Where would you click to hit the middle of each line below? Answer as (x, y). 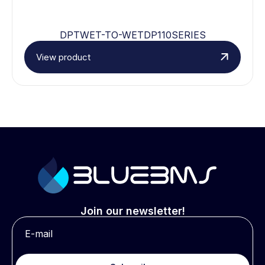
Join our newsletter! (132, 211)
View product (63, 57)
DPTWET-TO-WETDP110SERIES (132, 35)
